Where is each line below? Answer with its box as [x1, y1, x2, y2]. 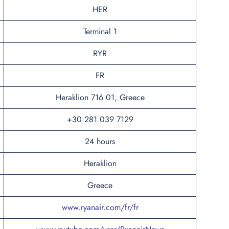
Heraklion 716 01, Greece [55, 91, 145, 103]
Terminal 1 [83, 25, 117, 37]
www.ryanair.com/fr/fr [61, 201, 139, 213]
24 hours [85, 135, 115, 147]
